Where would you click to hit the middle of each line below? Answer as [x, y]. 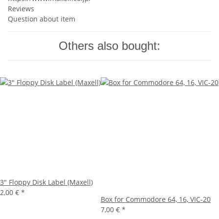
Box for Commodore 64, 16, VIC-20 [156, 199]
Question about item [42, 19]
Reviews [21, 9]
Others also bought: [109, 46]
